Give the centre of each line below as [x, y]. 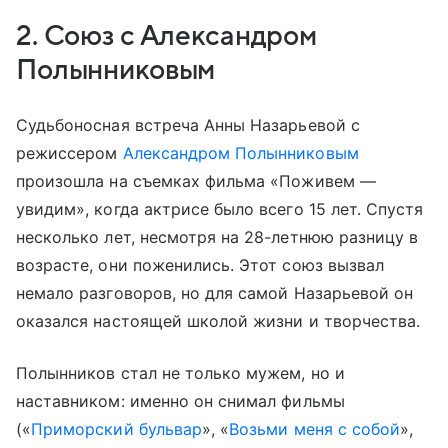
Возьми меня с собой [315, 428]
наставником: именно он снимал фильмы [180, 400]
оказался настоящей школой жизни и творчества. [218, 320]
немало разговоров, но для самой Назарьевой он [215, 292]
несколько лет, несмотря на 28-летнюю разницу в [217, 236]
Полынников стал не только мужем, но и [180, 372]
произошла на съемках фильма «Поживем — [196, 180]
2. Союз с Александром [167, 35]
